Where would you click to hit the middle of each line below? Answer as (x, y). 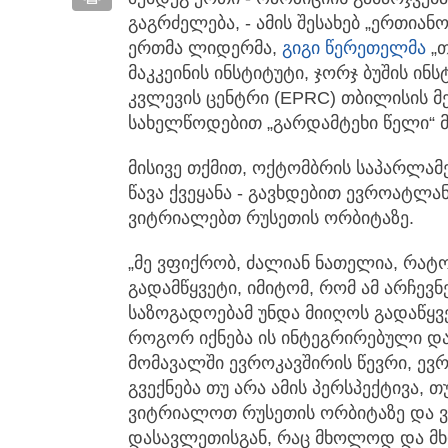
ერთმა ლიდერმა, (205, 48)
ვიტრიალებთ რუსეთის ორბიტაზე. (271, 218)
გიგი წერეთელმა (354, 48)
